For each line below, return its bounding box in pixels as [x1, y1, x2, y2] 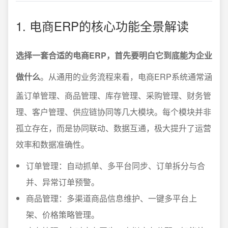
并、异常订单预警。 [26, 176, 99, 188]
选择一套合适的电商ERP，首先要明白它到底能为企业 [16, 49, 212, 61]
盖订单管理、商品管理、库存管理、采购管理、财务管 [16, 90, 211, 101]
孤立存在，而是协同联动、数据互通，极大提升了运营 [16, 122, 211, 134]
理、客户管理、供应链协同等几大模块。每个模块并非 [16, 106, 211, 118]
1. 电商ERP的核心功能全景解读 [16, 17, 189, 35]
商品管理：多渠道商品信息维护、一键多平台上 [26, 192, 197, 204]
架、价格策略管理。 [26, 209, 99, 220]
